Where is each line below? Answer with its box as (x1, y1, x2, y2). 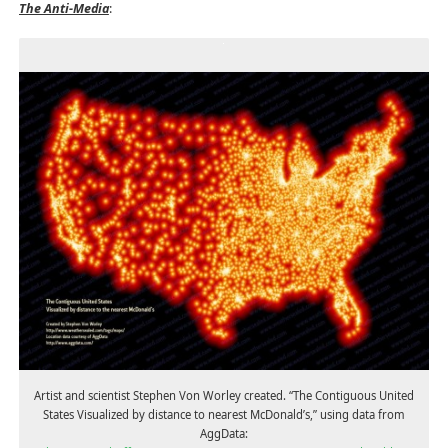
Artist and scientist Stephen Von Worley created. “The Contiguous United (34, 387, 414, 403)
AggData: (200, 425, 248, 441)
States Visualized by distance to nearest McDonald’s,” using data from (43, 406, 405, 422)
